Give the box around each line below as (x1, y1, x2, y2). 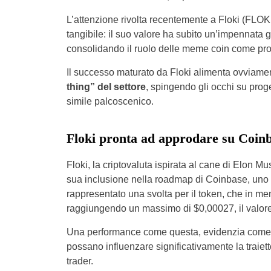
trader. (66, 255, 96, 266)
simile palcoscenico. (66, 96, 156, 106)
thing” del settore (66, 81, 146, 92)
